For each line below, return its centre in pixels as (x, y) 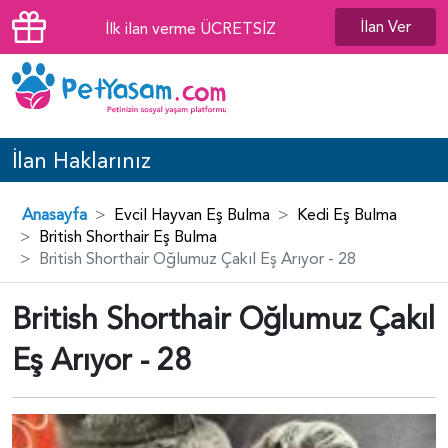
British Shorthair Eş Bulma (128, 236)
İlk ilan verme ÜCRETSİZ (190, 29)
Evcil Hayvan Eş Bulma (192, 214)
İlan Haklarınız (81, 161)
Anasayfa (54, 214)
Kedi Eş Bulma (347, 214)
